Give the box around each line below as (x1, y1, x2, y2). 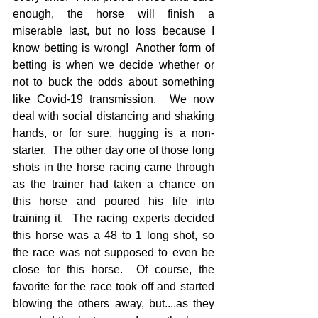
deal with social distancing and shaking (13, 110, 214, 122)
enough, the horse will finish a (13, 8, 214, 20)
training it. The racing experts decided (13, 212, 214, 224)
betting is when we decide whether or (13, 59, 214, 71)
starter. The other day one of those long (13, 144, 214, 156)
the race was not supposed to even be (13, 246, 214, 258)
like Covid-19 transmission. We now (13, 93, 214, 105)
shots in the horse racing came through (13, 161, 214, 173)
